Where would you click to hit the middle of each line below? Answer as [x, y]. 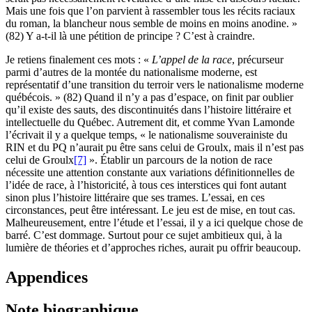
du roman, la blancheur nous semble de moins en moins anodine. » [151, 24]
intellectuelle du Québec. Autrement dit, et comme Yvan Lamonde [150, 123]
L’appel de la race [192, 60]
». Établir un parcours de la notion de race [179, 160]
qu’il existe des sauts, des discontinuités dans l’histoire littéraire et [148, 110]
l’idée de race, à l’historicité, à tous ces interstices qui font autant [146, 185]
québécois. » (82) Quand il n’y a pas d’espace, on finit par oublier [149, 97]
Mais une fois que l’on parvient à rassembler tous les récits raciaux [150, 11]
